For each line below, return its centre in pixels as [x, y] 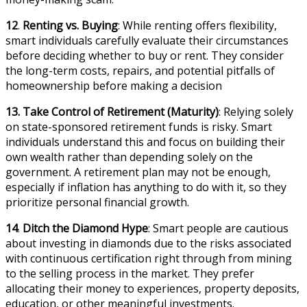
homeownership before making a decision [114, 85]
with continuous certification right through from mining [149, 258]
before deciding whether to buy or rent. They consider [145, 55]
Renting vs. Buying [70, 25]
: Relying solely [256, 111]
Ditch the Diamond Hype [85, 228]
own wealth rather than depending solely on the [129, 157]
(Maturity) [193, 111]
